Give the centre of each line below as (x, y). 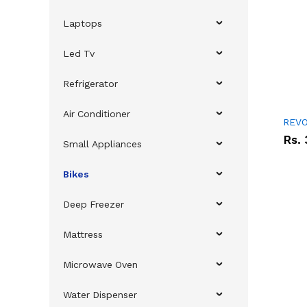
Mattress (83, 235)
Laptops (83, 24)
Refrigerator (90, 84)
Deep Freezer (94, 205)
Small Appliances (102, 144)
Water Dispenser (100, 295)
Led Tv (79, 54)
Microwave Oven (100, 265)
